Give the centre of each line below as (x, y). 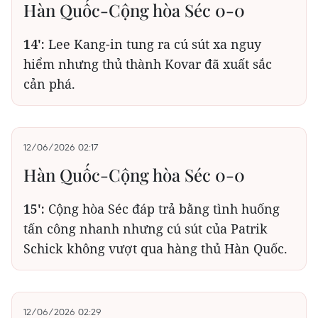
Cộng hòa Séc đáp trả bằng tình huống (164, 209)
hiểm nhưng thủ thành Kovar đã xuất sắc (148, 64)
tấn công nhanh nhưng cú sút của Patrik (146, 229)
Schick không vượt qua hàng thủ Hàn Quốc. (155, 249)
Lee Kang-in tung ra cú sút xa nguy (155, 44)
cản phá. (49, 84)
